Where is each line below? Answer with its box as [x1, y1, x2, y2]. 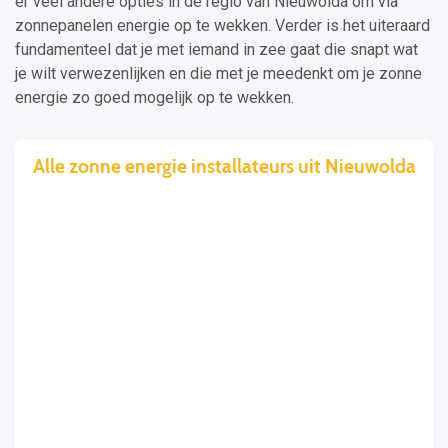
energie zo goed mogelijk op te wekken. [15, 88, 294, 108]
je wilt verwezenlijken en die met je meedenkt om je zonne [15, 64, 422, 84]
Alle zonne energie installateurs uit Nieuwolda [32, 154, 416, 179]
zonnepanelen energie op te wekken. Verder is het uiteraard [15, 16, 430, 36]
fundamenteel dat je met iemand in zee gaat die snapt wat [15, 40, 418, 60]
